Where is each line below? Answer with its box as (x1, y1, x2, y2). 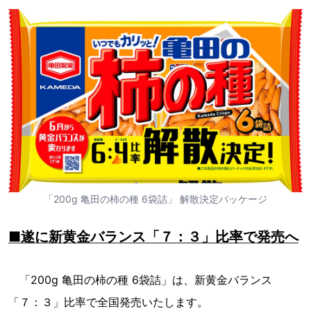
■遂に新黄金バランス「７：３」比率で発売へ (8, 228, 299, 246)
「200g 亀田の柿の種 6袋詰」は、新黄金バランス (8, 273, 272, 287)
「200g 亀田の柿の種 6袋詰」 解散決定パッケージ (44, 193, 267, 205)
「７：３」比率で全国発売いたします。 (8, 295, 208, 310)
